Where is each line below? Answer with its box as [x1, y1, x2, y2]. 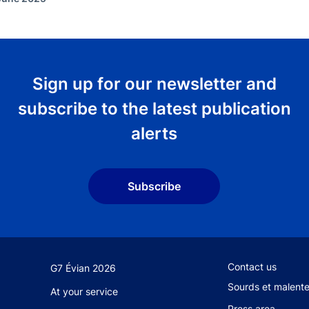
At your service [50, 285, 119, 297]
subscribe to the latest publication [17, 99, 291, 119]
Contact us [227, 260, 277, 272]
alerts [131, 123, 178, 143]
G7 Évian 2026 [50, 261, 117, 274]
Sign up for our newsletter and [32, 74, 277, 94]
